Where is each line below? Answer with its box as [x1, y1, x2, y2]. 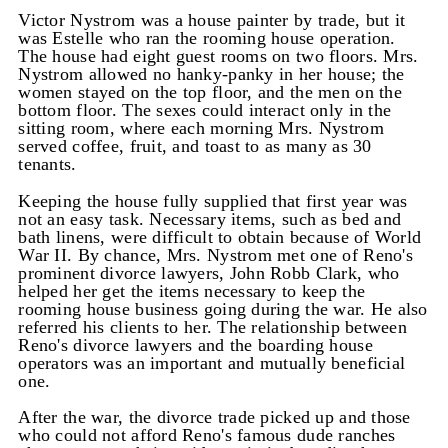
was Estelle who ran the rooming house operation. [18, 28, 396, 49]
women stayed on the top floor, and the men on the [18, 82, 402, 103]
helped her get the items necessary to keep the [18, 280, 366, 301]
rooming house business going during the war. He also [18, 298, 428, 319]
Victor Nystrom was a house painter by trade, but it [18, 10, 406, 31]
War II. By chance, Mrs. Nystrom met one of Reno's [18, 244, 413, 265]
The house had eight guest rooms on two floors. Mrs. [18, 46, 419, 67]
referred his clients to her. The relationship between [18, 316, 407, 337]
